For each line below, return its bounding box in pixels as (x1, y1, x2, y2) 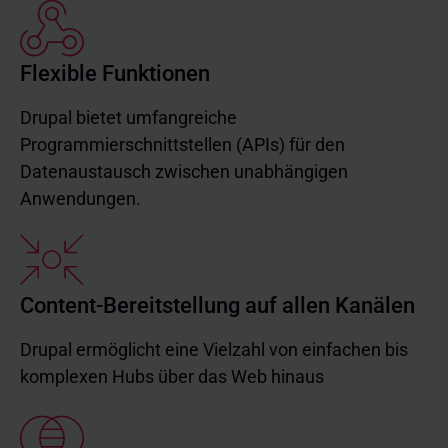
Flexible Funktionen (20, 61, 210, 86)
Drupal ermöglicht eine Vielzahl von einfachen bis (20, 339, 408, 360)
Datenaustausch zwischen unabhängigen (20, 161, 348, 182)
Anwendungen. (20, 188, 141, 209)
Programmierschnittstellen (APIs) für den (20, 134, 345, 155)
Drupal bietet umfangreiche (20, 107, 237, 128)
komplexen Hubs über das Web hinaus (20, 366, 324, 387)
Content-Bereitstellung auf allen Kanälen (20, 293, 415, 318)
